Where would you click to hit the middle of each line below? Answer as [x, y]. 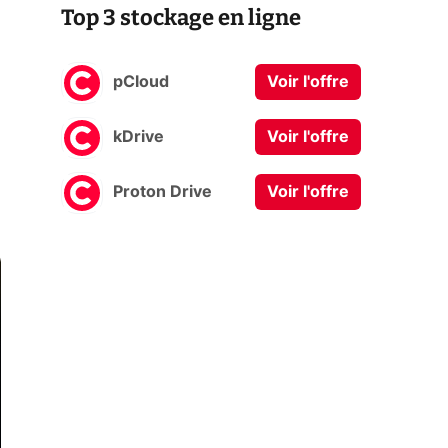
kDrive [138, 137]
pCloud [141, 82]
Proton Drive [162, 192]
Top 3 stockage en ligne [181, 17]
